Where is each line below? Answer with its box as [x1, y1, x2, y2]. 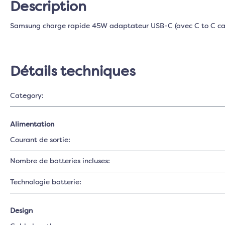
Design [10, 207, 33, 214]
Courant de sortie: [10, 137, 70, 144]
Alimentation [10, 121, 54, 128]
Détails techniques [10, 65, 135, 79]
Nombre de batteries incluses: [10, 158, 110, 165]
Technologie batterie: [10, 179, 81, 186]
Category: [10, 92, 44, 99]
